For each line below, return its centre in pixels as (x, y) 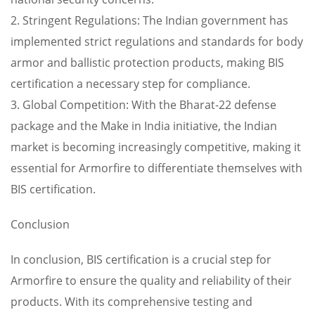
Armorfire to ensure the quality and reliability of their (151, 281)
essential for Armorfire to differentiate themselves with (156, 168)
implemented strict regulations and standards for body (157, 41)
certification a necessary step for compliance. (130, 84)
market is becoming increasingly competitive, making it (156, 147)
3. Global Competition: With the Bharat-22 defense (143, 105)
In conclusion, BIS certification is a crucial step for (141, 259)
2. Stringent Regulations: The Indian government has (149, 20)
